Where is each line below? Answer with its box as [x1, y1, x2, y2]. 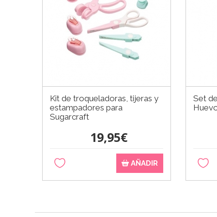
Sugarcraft [50, 111, 89, 122]
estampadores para [50, 102, 123, 112]
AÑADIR [129, 158, 158, 168]
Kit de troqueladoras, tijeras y [50, 93, 158, 103]
